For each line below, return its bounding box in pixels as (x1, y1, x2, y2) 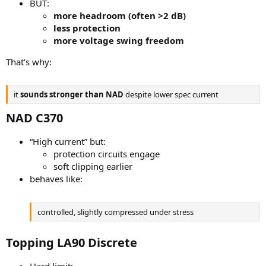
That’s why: (6, 55, 52, 68)
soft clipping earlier (53, 160, 132, 173)
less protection (53, 21, 121, 34)
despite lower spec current (123, 89, 218, 100)
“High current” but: (30, 135, 106, 148)
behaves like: (30, 173, 83, 185)
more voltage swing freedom (53, 34, 184, 46)
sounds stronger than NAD (20, 89, 123, 100)
